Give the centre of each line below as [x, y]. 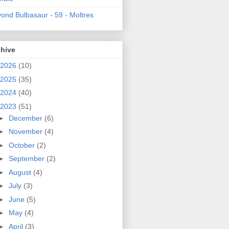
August [21, 172]
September [27, 159]
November [26, 132]
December [26, 118]
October [22, 145]
